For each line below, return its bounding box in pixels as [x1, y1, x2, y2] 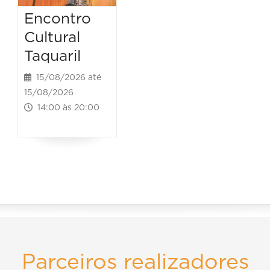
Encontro [24, 11, 92, 27]
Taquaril [24, 49, 81, 64]
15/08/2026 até [31, 74, 102, 83]
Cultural [24, 30, 81, 46]
